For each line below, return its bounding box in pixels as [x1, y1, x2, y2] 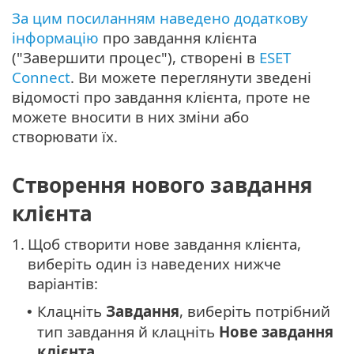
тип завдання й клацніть [37, 322, 219, 341]
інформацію [12, 28, 99, 48]
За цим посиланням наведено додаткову [12, 8, 308, 28]
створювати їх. [12, 126, 118, 147]
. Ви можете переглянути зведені [70, 67, 311, 88]
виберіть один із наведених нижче [28, 254, 281, 273]
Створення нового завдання [12, 171, 312, 199]
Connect [12, 67, 70, 88]
